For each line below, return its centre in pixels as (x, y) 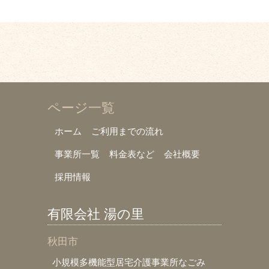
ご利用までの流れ (127, 131)
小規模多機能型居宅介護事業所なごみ (129, 262)
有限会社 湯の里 (96, 214)
